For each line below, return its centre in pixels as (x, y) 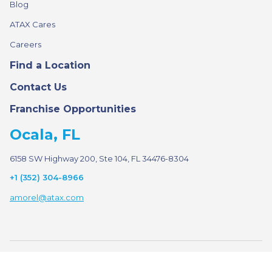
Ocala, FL (45, 135)
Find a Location (50, 66)
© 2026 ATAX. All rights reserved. (136, 257)
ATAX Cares (32, 25)
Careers (25, 45)
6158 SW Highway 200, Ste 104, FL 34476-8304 (99, 159)
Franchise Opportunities (73, 109)
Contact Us (38, 87)
